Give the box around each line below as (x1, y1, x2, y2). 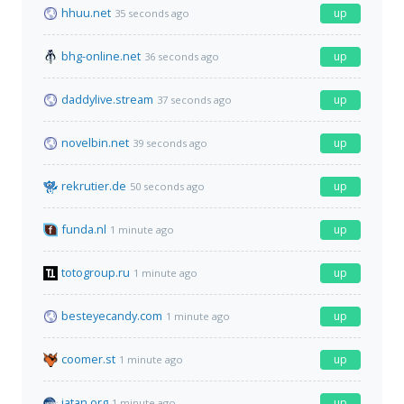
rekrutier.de (61, 178, 126, 195)
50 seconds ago (130, 179, 205, 193)
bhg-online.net (61, 48, 141, 65)
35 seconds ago (115, 5, 189, 20)
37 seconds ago (157, 92, 232, 106)
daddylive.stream (61, 91, 153, 108)
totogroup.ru (61, 264, 130, 281)
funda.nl (61, 221, 106, 238)
